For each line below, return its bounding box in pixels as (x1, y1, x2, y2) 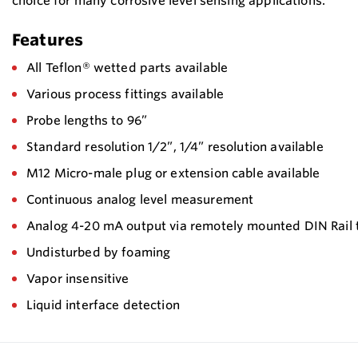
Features (12, 30, 84, 50)
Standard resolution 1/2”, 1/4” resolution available (26, 139, 324, 155)
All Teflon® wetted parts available (26, 60, 229, 76)
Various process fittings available (26, 86, 225, 102)
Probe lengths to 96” (26, 113, 148, 129)
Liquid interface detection (26, 297, 180, 313)
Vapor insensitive (26, 271, 129, 287)
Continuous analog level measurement (26, 192, 254, 208)
